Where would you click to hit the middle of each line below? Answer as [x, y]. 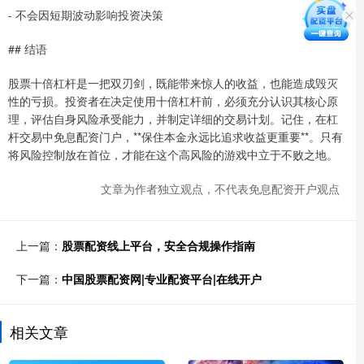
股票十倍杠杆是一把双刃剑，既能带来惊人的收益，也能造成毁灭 [173, 82]
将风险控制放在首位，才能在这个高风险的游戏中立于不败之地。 [173, 154]
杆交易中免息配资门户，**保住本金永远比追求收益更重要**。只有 [175, 136]
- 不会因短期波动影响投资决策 [86, 14]
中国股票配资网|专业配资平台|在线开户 [162, 278]
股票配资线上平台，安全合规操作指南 [158, 245]
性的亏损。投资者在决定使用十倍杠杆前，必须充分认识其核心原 [173, 100]
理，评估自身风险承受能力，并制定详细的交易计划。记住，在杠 [173, 118]
